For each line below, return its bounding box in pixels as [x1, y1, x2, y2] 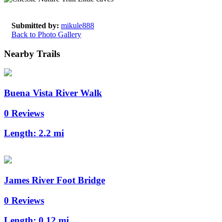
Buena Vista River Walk [4, 88, 102, 99]
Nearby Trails [4, 48, 60, 59]
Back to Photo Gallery [11, 30, 81, 39]
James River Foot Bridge [4, 174, 105, 185]
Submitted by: [11, 21, 59, 30]
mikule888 [61, 21, 94, 30]
